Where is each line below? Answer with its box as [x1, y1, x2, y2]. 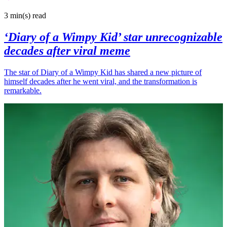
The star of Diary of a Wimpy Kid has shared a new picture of [4, 68, 202, 77]
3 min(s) [4, 11, 30, 20]
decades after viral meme [4, 44, 130, 58]
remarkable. [4, 86, 42, 95]
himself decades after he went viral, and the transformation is [4, 77, 197, 86]
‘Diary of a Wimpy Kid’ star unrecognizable [4, 30, 222, 44]
